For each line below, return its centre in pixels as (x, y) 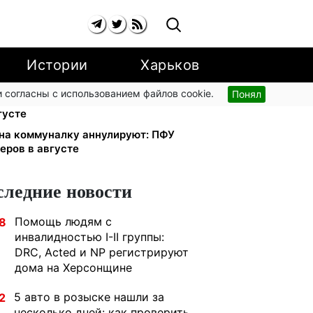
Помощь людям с (63, 221)
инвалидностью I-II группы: (89, 237)
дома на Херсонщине (73, 268)
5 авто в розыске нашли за (89, 297)
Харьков (170, 65)
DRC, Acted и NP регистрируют (102, 252)
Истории (57, 65)
